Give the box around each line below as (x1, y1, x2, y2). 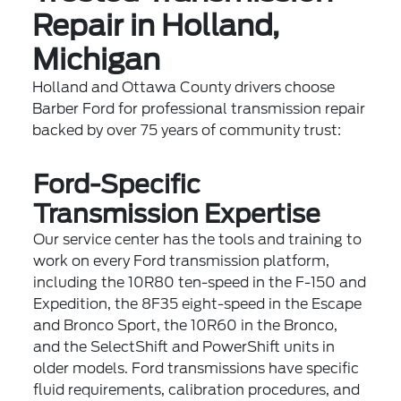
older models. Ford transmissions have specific (33, 359, 360, 377)
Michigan (32, 41, 161, 77)
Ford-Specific (33, 168, 201, 200)
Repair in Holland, (32, 7, 280, 43)
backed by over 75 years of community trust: (32, 121, 342, 139)
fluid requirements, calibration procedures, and (33, 380, 361, 398)
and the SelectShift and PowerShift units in (33, 337, 336, 355)
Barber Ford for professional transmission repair (32, 99, 366, 117)
